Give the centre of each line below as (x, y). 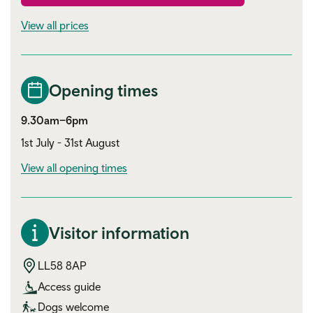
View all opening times (74, 167)
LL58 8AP (62, 265)
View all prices (55, 25)
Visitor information (119, 232)
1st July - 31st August (70, 142)
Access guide (69, 286)
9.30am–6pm (54, 120)
